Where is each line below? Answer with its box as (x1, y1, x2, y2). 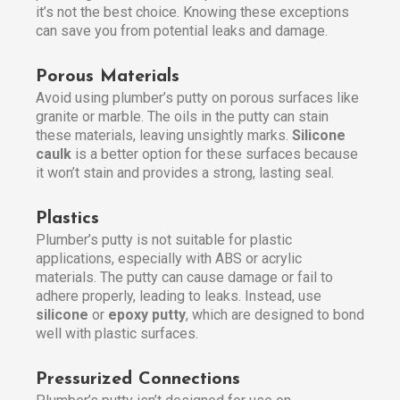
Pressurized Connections (36, 371, 240, 389)
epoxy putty (108, 306, 186, 324)
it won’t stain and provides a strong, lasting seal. (36, 164, 334, 182)
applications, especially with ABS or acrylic (36, 250, 302, 268)
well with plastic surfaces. (36, 325, 198, 343)
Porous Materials (36, 68, 179, 87)
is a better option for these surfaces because (71, 146, 358, 163)
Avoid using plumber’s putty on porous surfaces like (36, 89, 359, 107)
